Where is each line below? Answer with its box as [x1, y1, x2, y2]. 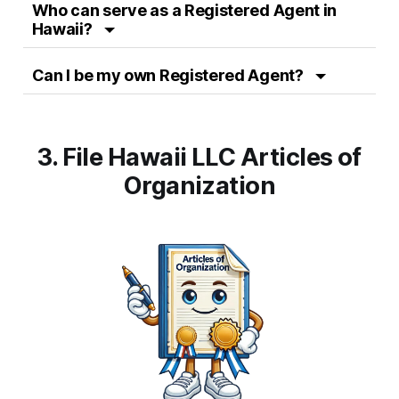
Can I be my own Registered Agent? [31, 66, 307, 85]
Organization [123, 171, 276, 201]
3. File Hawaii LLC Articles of [37, 142, 362, 173]
